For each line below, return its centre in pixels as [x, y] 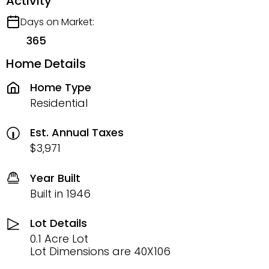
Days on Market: [57, 22]
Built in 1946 [60, 193]
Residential [59, 103]
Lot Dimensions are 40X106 [100, 252]
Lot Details [59, 223]
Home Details [46, 64]
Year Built [55, 178]
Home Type [61, 87]
